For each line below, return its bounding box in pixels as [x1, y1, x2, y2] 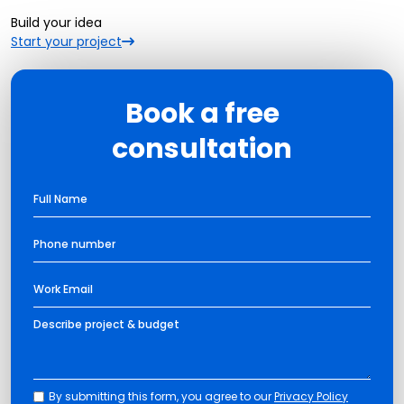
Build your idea [11, 14, 102, 32]
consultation [112, 130, 292, 169]
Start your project [11, 32, 122, 51]
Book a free [124, 95, 280, 133]
